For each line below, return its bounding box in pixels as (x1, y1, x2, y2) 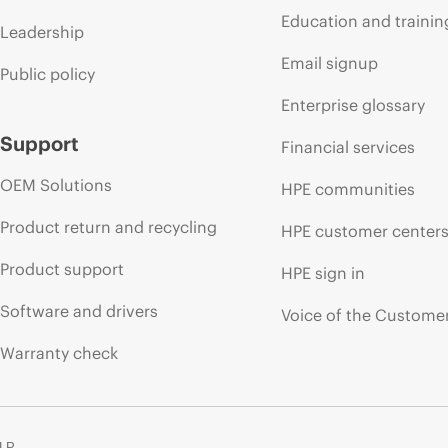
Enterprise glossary (281, 94, 426, 115)
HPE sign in (281, 262, 366, 283)
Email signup (281, 52, 379, 73)
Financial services (281, 136, 416, 157)
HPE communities (281, 178, 416, 199)
